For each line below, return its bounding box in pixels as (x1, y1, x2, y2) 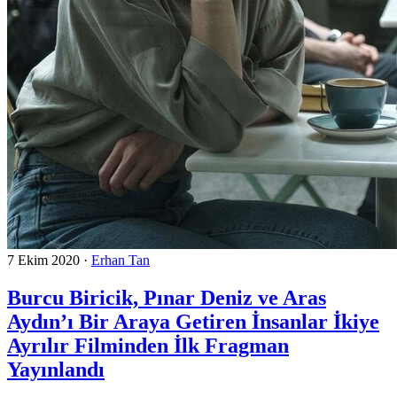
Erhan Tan (91, 252, 150, 268)
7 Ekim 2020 (7, 252, 80, 268)
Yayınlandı (7, 357, 105, 381)
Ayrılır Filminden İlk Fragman (7, 333, 289, 357)
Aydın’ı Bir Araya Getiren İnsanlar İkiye (7, 309, 379, 333)
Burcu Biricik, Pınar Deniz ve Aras (7, 285, 326, 309)
